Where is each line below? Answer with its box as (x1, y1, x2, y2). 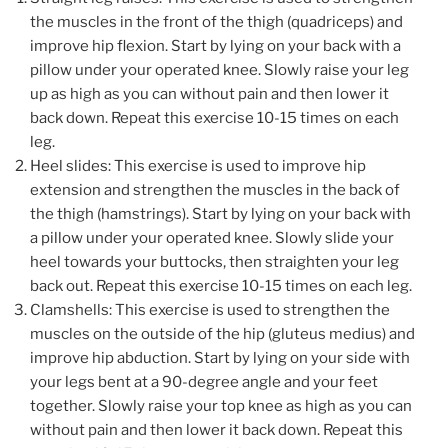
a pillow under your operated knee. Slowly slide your (30, 228, 394, 247)
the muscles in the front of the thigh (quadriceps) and (30, 12, 403, 31)
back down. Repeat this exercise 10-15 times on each (30, 108, 399, 127)
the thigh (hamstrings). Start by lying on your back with (30, 204, 411, 223)
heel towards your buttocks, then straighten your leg (30, 252, 399, 271)
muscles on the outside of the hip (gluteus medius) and (30, 324, 415, 343)
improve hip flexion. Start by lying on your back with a (30, 36, 401, 55)
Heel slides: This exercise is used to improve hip (30, 156, 366, 175)
